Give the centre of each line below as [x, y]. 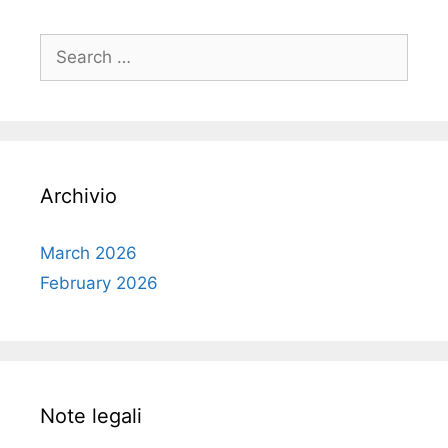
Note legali [91, 415]
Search [67, 44]
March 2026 [88, 252]
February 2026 [99, 282]
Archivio [78, 195]
